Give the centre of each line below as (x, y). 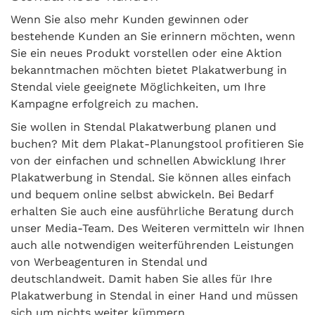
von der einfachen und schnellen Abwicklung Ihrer (148, 161)
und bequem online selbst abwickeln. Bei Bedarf (142, 194)
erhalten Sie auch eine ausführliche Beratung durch (152, 211)
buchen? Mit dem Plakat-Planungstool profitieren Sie (157, 144)
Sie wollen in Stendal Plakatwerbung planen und (143, 127)
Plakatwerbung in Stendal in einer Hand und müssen (154, 296)
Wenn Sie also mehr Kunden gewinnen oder (130, 19)
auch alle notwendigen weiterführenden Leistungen (152, 245)
